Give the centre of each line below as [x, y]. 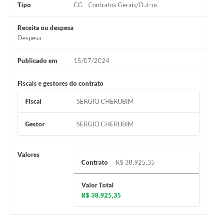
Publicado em [37, 61]
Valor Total [97, 185]
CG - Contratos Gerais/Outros [116, 5]
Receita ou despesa [46, 28]
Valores [29, 155]
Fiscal [33, 101]
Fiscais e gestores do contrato [61, 84]
